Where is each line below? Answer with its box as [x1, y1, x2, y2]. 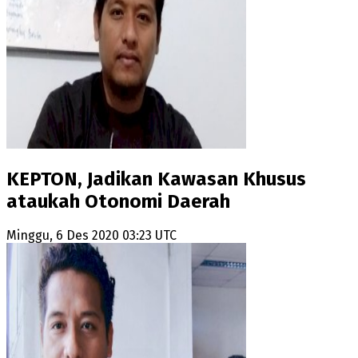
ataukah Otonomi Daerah [6, 189, 230, 213]
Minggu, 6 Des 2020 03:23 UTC [6, 228, 177, 244]
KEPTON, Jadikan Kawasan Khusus [6, 167, 306, 190]
